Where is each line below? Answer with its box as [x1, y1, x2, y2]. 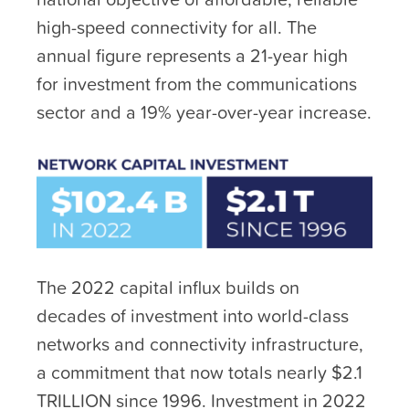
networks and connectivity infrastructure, [37, 330, 363, 358]
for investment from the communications [37, 69, 357, 98]
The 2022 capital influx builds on [37, 274, 299, 301]
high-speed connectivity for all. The [37, 13, 317, 41]
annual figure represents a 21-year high [37, 41, 348, 69]
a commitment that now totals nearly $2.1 [37, 359, 362, 386]
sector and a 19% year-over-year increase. [37, 98, 372, 126]
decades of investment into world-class [37, 302, 349, 330]
